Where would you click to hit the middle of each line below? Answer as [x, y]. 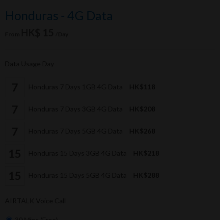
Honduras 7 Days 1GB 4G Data [76, 86]
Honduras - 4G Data [59, 15]
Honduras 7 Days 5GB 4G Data [76, 131]
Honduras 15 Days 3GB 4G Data [78, 153]
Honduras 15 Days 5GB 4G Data [78, 175]
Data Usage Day [29, 64]
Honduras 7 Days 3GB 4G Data [76, 109]
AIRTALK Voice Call [35, 201]
